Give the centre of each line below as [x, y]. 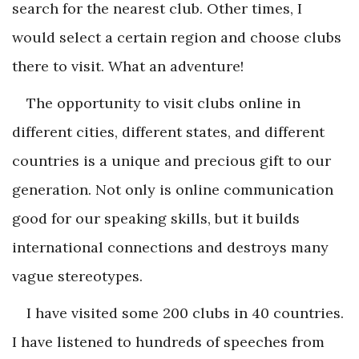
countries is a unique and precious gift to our [171, 160]
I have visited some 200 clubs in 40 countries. [185, 313]
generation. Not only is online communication [173, 189]
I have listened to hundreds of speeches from [168, 341]
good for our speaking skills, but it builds [156, 218]
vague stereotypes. [77, 276]
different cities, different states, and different [168, 131]
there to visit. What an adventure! [128, 66]
